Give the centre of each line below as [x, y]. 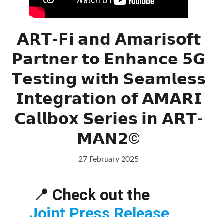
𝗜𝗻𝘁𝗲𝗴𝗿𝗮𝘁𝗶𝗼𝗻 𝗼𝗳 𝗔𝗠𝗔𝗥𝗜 [108, 99]
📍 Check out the [93, 195]
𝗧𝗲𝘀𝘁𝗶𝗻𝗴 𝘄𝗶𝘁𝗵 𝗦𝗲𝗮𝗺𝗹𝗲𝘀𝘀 [108, 79]
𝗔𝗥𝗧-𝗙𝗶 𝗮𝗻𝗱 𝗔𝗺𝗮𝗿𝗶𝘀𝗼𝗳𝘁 [108, 39]
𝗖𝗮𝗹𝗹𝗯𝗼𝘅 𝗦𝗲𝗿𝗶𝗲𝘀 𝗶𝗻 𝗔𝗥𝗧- [108, 119]
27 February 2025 [108, 159]
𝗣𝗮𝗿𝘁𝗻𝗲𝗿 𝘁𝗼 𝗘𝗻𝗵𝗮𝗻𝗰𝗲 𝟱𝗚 [108, 59]
